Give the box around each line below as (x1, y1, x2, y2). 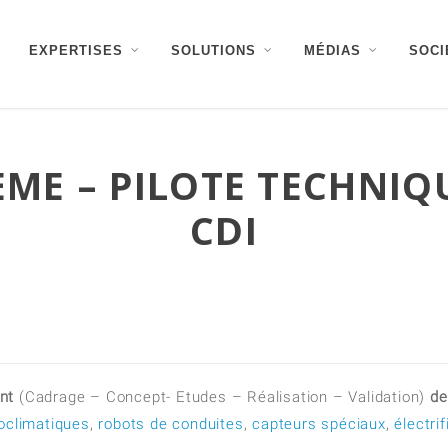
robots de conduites (98, 415, 244, 433)
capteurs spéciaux (252, 415, 386, 433)
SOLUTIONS (171, 43, 256, 58)
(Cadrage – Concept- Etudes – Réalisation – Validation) (14, 388, 431, 406)
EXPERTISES (29, 43, 123, 58)
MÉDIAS (304, 43, 361, 58)
